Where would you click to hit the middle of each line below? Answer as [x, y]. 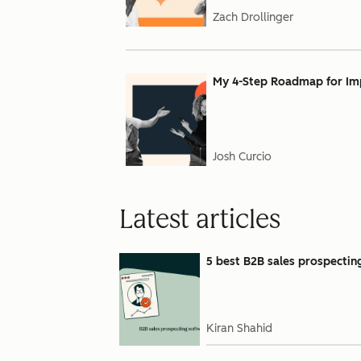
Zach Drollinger [253, 17]
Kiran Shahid [239, 328]
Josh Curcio [242, 157]
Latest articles [200, 219]
